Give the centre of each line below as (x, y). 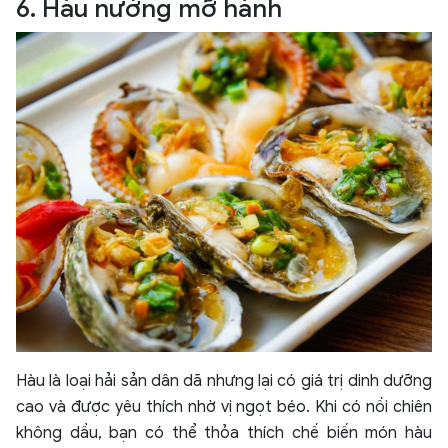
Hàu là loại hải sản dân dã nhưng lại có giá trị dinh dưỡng (224, 381)
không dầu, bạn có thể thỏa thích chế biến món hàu (224, 433)
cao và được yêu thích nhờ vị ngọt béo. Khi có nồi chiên (224, 407)
